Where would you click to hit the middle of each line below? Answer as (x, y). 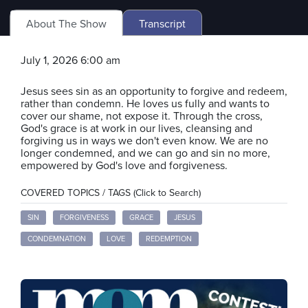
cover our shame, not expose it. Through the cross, (142, 116)
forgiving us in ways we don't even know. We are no (144, 141)
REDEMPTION (169, 239)
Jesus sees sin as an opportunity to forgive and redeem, (154, 91)
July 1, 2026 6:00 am (70, 60)
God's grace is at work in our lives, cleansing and (136, 128)
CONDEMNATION (57, 239)
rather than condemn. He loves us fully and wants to (145, 103)
